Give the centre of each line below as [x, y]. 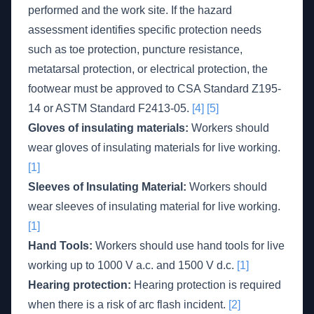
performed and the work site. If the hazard [130, 10]
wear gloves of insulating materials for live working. [154, 148]
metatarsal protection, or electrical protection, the [148, 69]
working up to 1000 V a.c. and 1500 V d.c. [132, 265]
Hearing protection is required [206, 285]
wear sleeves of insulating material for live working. [154, 206]
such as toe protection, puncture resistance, [135, 49]
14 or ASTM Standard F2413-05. [110, 108]
